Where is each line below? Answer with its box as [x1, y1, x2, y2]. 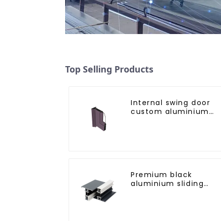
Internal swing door [131, 97, 211, 108]
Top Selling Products [65, 63, 153, 75]
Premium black [131, 169, 193, 180]
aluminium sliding [131, 178, 204, 188]
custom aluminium [131, 106, 209, 116]
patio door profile [131, 187, 204, 197]
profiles [131, 115, 162, 125]
